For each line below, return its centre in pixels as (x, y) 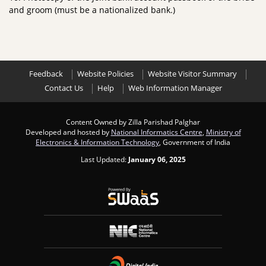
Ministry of (223, 132)
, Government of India (195, 142)
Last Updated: (104, 159)
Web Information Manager (175, 88)
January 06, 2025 (157, 159)
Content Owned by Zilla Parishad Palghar (133, 122)
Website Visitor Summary (192, 74)
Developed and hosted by (68, 132)
